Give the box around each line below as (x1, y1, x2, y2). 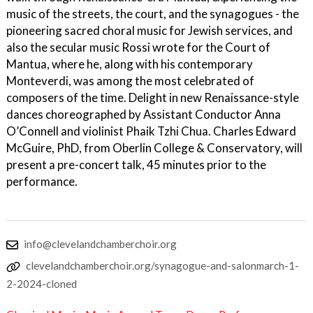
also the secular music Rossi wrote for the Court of (6, 40, 270, 54)
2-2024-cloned (6, 277, 77, 290)
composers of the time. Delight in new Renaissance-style (6, 90, 299, 105)
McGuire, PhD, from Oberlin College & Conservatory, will (6, 140, 303, 155)
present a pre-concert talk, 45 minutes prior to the (6, 157, 266, 172)
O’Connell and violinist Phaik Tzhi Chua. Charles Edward (6, 124, 296, 138)
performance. (6, 174, 78, 189)
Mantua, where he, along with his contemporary (6, 57, 253, 71)
